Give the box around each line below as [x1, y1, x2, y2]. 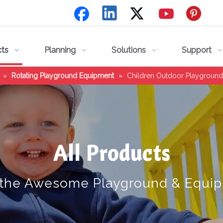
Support [182, 45, 212, 55]
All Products [53, 139, 170, 166]
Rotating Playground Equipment [11, 71, 114, 80]
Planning [44, 45, 76, 55]
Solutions [111, 45, 146, 55]
